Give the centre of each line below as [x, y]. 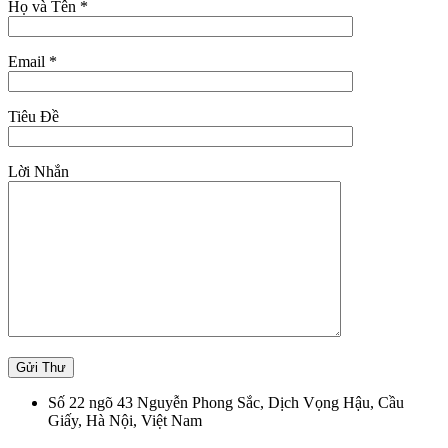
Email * [32, 61]
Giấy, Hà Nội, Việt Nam [125, 420]
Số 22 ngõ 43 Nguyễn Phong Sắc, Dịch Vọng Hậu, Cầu [226, 402]
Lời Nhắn [38, 171]
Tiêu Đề [33, 116]
